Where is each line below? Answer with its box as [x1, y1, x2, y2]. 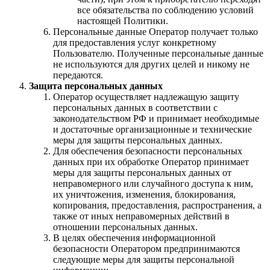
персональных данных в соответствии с [53, 102, 218, 113]
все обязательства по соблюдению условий [77, 5, 254, 16]
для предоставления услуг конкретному [53, 37, 216, 48]
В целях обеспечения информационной [53, 233, 216, 243]
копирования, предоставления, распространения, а [53, 200, 262, 211]
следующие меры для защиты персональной [53, 254, 234, 265]
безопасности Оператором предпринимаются [53, 243, 240, 254]
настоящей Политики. [77, 16, 168, 27]
